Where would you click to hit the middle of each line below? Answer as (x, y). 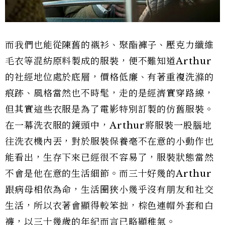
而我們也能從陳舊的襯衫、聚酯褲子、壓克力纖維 (109, 45)
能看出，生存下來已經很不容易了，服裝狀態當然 (109, 158)
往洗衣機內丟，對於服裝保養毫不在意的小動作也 (109, 142)
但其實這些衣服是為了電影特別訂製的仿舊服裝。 (109, 110)
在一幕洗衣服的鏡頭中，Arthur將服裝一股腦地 (108, 126)
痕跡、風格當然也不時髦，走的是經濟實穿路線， (109, 94)
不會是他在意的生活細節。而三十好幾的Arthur (108, 174)
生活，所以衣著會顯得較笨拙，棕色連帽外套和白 (109, 206)
